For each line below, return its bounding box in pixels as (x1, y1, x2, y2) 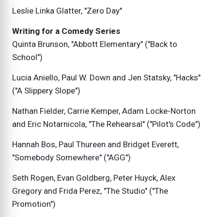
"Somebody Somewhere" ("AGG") (12, 153, 131, 163)
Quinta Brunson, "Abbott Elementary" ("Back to (12, 39, 177, 49)
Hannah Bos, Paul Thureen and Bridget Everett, (12, 139, 179, 150)
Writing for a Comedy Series (12, 26, 120, 36)
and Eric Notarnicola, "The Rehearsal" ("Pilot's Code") (12, 119, 201, 129)
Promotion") (12, 199, 56, 209)
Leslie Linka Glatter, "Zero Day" (12, 6, 122, 16)
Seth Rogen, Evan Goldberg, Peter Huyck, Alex (12, 173, 175, 183)
